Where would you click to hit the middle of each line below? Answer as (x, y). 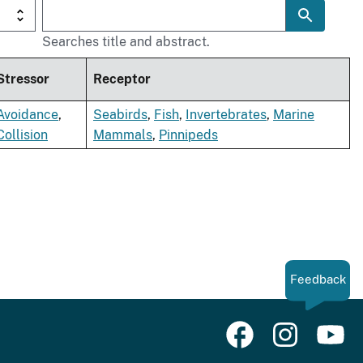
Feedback (318, 280)
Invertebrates (226, 115)
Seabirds (120, 115)
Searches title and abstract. (126, 42)
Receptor (122, 79)
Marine (294, 115)
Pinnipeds (188, 135)
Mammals (123, 135)
